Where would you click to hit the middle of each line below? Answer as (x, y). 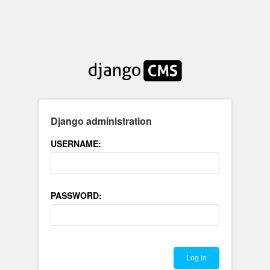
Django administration (101, 121)
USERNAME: (76, 143)
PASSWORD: (76, 195)
